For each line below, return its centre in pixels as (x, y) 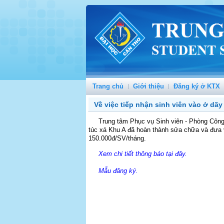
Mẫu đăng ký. (118, 171)
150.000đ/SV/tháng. (117, 138)
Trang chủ (108, 86)
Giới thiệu (148, 86)
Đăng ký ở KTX (197, 86)
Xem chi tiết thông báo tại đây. (143, 154)
